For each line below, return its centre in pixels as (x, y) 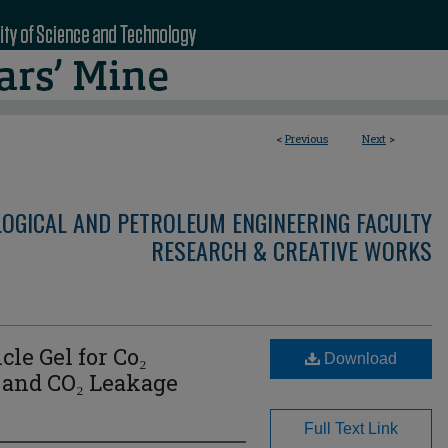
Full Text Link (351, 428)
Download (358, 358)
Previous (306, 138)
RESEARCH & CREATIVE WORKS (291, 250)
